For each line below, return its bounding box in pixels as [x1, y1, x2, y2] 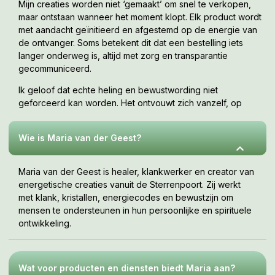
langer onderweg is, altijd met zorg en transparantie [18, 50, 228, 61]
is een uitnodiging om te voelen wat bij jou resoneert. [18, 123, 233, 134]
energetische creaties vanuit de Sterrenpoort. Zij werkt [18, 179, 241, 190]
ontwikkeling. [18, 217, 71, 228]
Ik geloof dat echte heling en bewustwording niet [18, 85, 218, 96]
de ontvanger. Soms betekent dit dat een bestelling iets [18, 37, 243, 48]
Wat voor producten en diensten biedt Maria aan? [18, 262, 235, 273]
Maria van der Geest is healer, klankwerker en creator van [18, 166, 254, 177]
